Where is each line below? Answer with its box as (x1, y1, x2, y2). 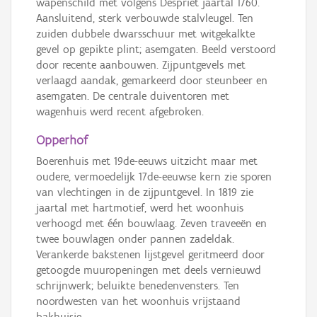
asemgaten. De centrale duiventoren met (36, 89, 229, 103)
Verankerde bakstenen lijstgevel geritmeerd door (36, 248, 265, 262)
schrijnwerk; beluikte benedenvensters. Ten (36, 279, 239, 293)
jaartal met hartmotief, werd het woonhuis (36, 201, 243, 215)
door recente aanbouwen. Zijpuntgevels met (36, 58, 246, 72)
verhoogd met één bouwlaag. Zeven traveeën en (36, 217, 267, 231)
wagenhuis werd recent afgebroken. (36, 105, 204, 119)
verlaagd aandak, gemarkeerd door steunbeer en (36, 74, 267, 88)
